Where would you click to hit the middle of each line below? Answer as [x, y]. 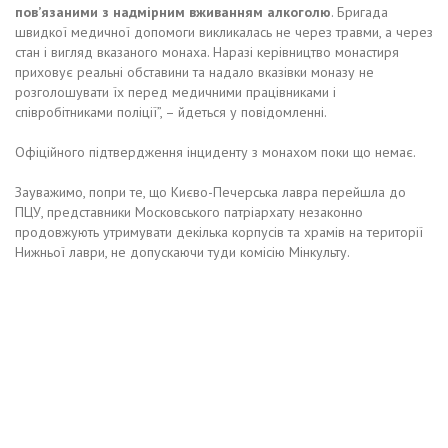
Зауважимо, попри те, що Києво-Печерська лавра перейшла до [210, 191]
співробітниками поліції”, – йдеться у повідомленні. [171, 111]
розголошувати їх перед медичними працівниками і [175, 91]
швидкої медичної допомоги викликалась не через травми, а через [224, 31]
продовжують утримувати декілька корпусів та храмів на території [219, 231]
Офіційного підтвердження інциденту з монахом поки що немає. [215, 151]
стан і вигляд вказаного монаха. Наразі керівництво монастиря [207, 51]
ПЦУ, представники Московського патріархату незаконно [189, 211]
